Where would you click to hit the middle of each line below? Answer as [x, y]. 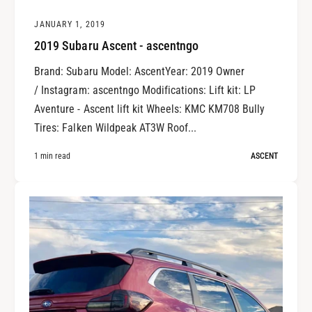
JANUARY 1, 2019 [70, 24]
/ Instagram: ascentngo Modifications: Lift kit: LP [145, 90]
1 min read [53, 156]
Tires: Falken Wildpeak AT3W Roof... [115, 127]
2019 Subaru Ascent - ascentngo [116, 46]
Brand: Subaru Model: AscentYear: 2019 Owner [140, 71]
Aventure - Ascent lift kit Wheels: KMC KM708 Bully [150, 109]
